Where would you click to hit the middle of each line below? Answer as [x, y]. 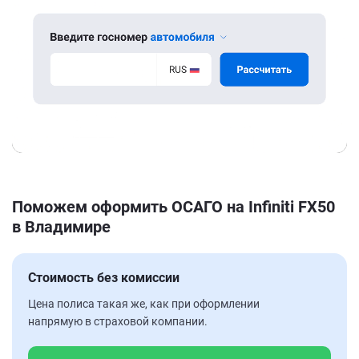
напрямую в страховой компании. [118, 321]
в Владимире [61, 226]
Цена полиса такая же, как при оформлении [144, 303]
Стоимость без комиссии [104, 277]
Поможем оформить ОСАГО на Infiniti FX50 [173, 206]
